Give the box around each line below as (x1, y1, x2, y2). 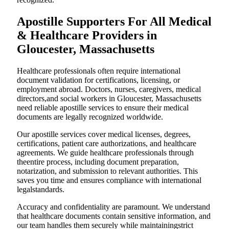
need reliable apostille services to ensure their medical (17, 103, 189, 112)
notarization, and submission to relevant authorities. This (17, 167, 198, 176)
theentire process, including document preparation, (17, 157, 179, 167)
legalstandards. (17, 185, 64, 194)
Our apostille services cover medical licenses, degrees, (17, 130, 191, 139)
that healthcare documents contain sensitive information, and (17, 212, 211, 221)
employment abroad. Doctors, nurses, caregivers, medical (17, 85, 201, 94)
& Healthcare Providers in (17, 29, 157, 42)
